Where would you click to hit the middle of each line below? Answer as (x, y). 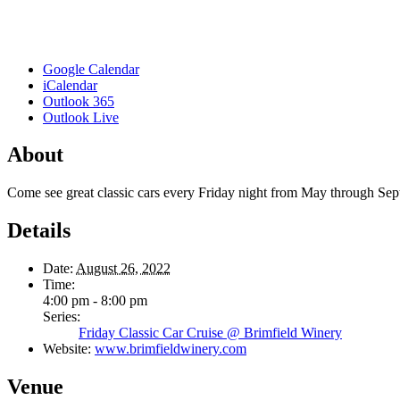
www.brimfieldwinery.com (171, 349)
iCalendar (70, 85)
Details (39, 231)
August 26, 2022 (123, 269)
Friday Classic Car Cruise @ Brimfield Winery (210, 333)
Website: (67, 349)
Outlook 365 (79, 101)
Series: (62, 317)
